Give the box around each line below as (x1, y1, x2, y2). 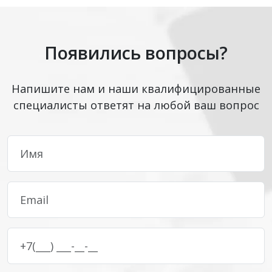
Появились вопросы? (44, 41, 228, 64)
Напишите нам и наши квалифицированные (12, 81, 260, 96)
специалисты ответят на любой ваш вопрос (13, 98, 259, 112)
